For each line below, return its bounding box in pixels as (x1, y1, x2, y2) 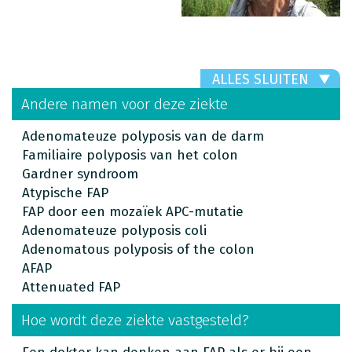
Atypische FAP (22, 184, 108, 201)
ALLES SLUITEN (212, 70, 309, 88)
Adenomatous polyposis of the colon (22, 240, 255, 258)
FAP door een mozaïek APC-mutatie (22, 203, 244, 220)
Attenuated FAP (22, 278, 120, 295)
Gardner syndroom (22, 165, 138, 182)
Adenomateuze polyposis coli (22, 222, 207, 239)
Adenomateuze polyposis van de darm (22, 127, 264, 145)
